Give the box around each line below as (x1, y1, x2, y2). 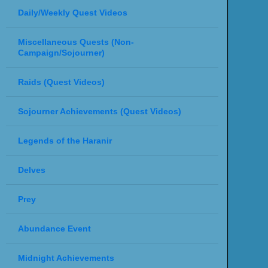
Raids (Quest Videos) (17, 77, 105, 87)
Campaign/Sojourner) (17, 47, 105, 57)
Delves (17, 165, 45, 175)
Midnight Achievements (17, 252, 114, 263)
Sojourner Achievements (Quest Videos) (17, 106, 181, 116)
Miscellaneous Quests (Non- (17, 36, 134, 47)
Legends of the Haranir (17, 135, 112, 145)
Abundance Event (17, 223, 91, 233)
